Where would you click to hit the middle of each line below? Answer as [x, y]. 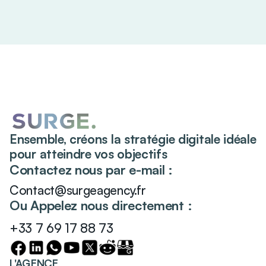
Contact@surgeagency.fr [78, 190]
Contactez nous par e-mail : [91, 169]
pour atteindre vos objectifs [88, 153]
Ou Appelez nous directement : [101, 205]
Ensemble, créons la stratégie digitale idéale [133, 139]
